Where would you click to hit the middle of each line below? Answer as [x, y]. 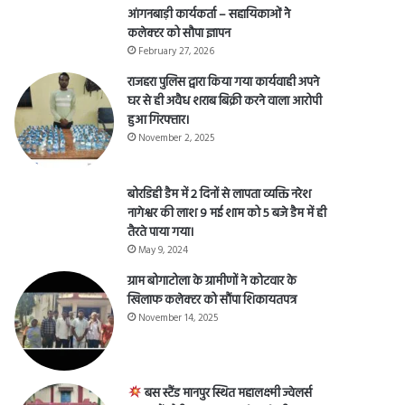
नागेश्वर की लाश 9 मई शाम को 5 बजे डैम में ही [227, 214]
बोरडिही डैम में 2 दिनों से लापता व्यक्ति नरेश [220, 195]
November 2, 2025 [177, 138]
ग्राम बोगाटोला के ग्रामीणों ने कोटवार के [212, 282]
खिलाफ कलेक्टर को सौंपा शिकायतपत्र [212, 301]
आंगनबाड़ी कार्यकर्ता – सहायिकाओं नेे [209, 15]
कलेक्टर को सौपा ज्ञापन [179, 34]
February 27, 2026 [177, 52]
